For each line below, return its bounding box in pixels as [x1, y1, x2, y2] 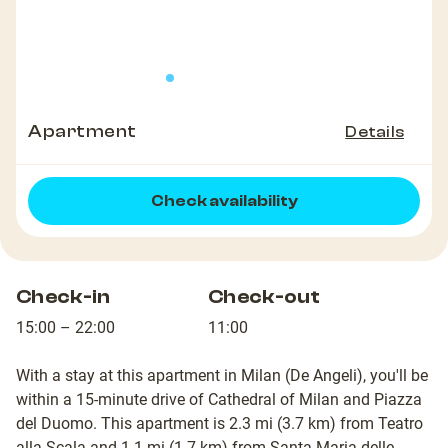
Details [345, 123, 404, 142]
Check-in [16, 285, 111, 309]
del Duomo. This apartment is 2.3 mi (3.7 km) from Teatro [16, 414, 423, 434]
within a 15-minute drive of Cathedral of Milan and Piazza [16, 390, 422, 410]
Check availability [150, 192, 298, 211]
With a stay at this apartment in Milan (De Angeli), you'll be [16, 366, 428, 386]
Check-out [208, 285, 321, 309]
